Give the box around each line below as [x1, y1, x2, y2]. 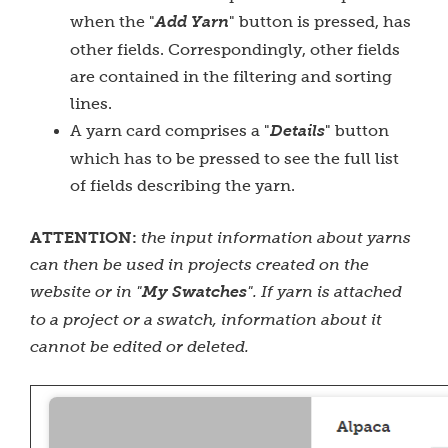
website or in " [30, 283, 142, 300]
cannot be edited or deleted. [30, 338, 249, 355]
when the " [70, 13, 155, 30]
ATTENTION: [30, 228, 137, 247]
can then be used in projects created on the [30, 256, 369, 273]
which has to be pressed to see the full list [70, 150, 399, 167]
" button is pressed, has [229, 13, 411, 30]
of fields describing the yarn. [70, 177, 299, 194]
